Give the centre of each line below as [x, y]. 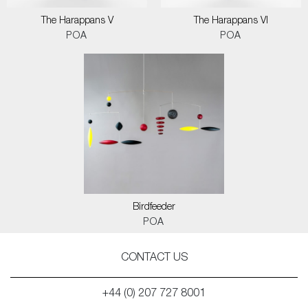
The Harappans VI [231, 21]
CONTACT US [154, 258]
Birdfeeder [154, 208]
